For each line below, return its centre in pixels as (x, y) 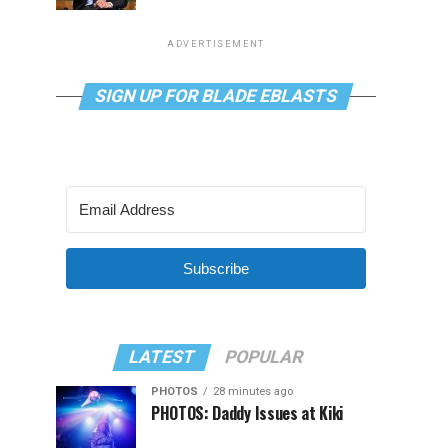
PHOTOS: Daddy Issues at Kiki (247, 413)
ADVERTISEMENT (216, 44)
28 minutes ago (253, 391)
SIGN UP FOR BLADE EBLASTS (216, 96)
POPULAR (264, 357)
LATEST (162, 357)
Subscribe (216, 268)
